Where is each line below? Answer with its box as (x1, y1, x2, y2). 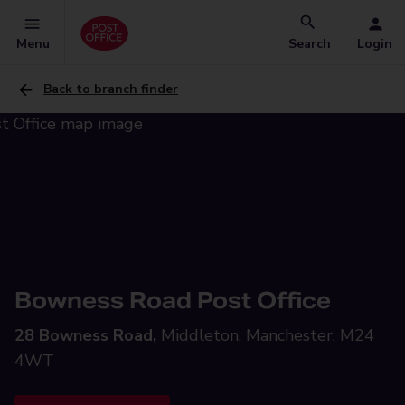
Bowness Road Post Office (14, 287, 331, 315)
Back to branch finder (43, 80, 178, 98)
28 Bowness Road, (14, 325, 156, 346)
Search (288, 35, 331, 52)
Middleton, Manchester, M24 (161, 325, 374, 346)
